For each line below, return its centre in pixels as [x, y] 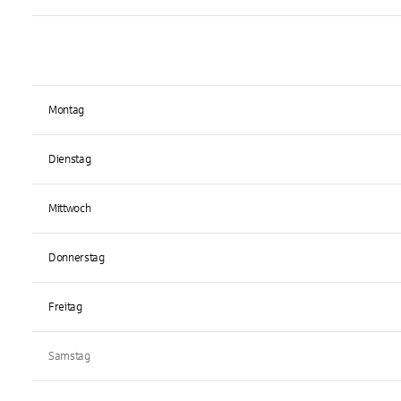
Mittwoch [70, 209]
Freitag [65, 307]
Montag [67, 110]
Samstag [69, 356]
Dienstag [70, 159]
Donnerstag [77, 258]
